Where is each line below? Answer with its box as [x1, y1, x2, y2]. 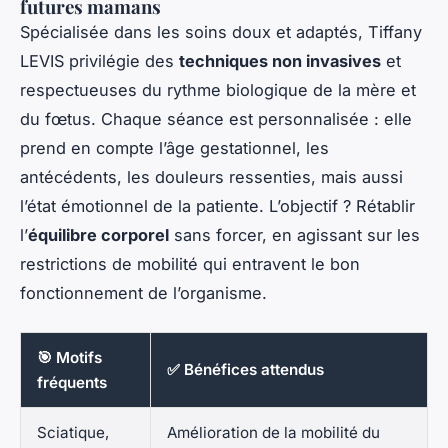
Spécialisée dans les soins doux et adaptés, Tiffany [20, 22, 422, 43]
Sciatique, [37, 423, 109, 443]
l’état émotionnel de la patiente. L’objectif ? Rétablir [20, 196, 415, 217]
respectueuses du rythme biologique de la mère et [20, 80, 416, 101]
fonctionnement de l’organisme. [20, 283, 267, 304]
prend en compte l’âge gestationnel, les [20, 138, 329, 159]
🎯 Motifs [37, 348, 102, 368]
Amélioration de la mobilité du [167, 423, 380, 443]
